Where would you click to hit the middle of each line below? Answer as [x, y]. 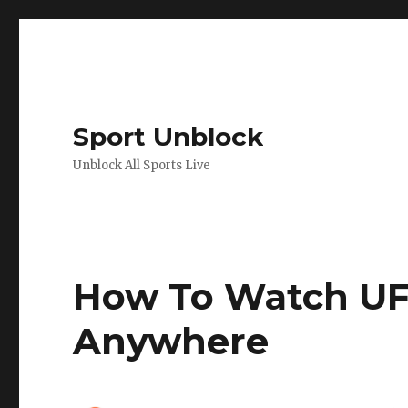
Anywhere [171, 341]
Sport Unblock [168, 137]
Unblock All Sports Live [142, 165]
